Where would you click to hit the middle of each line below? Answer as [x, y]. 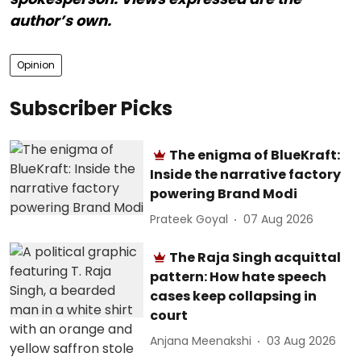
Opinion [36, 64]
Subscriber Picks [91, 108]
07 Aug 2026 [279, 219]
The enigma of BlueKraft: [255, 155]
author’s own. [60, 20]
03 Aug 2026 [302, 341]
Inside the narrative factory [246, 174]
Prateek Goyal [189, 219]
